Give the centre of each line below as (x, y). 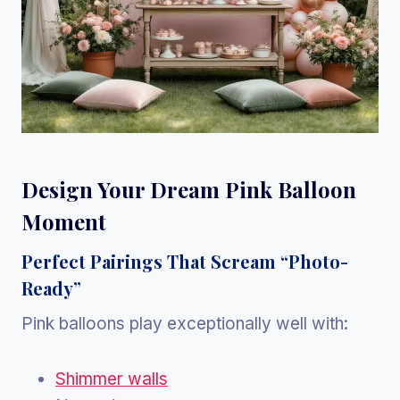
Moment (64, 221)
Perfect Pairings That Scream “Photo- (185, 261)
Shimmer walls (112, 379)
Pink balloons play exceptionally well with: (185, 323)
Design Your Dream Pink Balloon (189, 189)
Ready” (51, 287)
